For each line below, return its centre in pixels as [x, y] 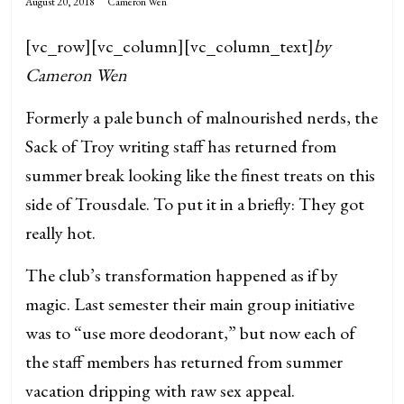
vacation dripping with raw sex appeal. [161, 390]
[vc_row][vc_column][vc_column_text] [170, 46]
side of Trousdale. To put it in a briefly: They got [195, 203]
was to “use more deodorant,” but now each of [191, 332]
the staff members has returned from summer [184, 361]
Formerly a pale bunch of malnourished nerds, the [202, 117]
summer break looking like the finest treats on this [201, 174]
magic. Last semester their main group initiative [190, 303]
